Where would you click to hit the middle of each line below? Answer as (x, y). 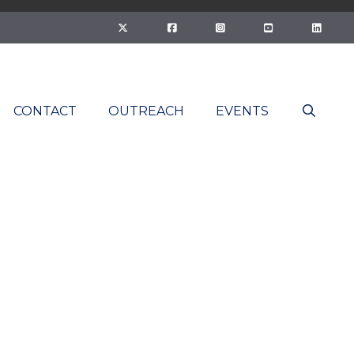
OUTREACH (147, 111)
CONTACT (45, 111)
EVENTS (243, 111)
